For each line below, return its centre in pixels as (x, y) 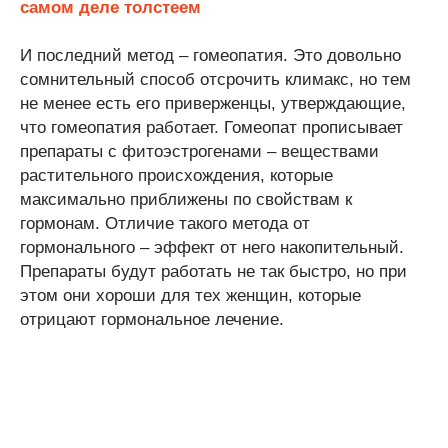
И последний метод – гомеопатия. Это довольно (210, 55)
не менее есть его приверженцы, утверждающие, (213, 103)
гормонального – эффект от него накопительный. (212, 247)
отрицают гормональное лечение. (152, 319)
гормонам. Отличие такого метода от (165, 223)
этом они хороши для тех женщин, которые (190, 295)
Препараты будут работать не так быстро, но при (213, 271)
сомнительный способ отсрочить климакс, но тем (215, 79)
